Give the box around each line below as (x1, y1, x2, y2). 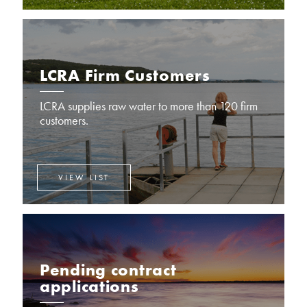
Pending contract (40, 259, 177, 280)
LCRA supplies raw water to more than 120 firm (40, 98, 258, 114)
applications (40, 275, 139, 297)
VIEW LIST (58, 172, 110, 183)
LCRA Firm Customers (40, 64, 210, 86)
